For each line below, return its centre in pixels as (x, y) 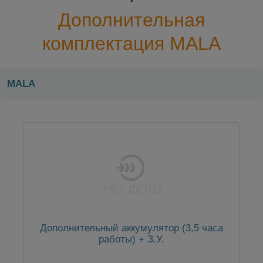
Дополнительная (131, 20)
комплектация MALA (131, 44)
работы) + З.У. (131, 239)
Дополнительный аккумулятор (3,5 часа (131, 228)
